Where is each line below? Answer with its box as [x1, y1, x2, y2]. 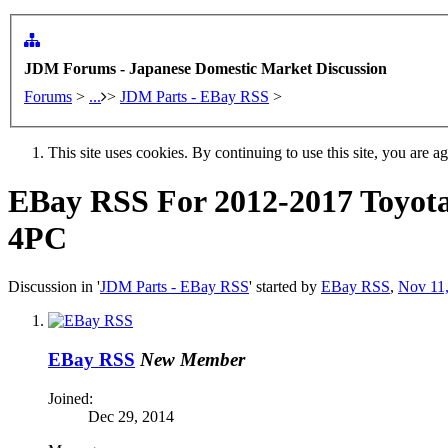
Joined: [48, 389, 93, 407]
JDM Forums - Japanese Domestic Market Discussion [24, 59, 387, 77]
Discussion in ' [8, 278, 100, 296]
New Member [140, 349, 245, 371]
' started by [249, 278, 321, 296]
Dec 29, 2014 [88, 407, 174, 425]
